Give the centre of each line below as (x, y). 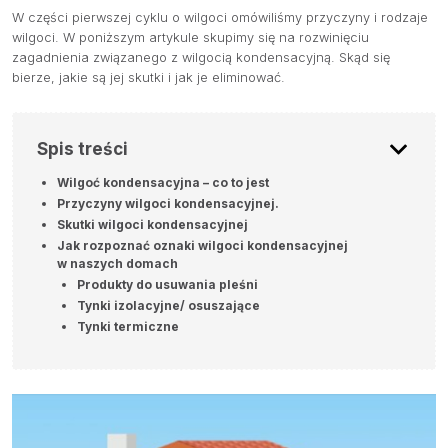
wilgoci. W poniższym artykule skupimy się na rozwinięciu (190, 38)
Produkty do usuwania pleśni (167, 285)
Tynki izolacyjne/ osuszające (168, 306)
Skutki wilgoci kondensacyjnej (152, 225)
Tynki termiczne (128, 327)
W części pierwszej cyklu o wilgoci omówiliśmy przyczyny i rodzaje (220, 18)
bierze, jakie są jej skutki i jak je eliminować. (148, 78)
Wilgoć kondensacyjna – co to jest (163, 183)
